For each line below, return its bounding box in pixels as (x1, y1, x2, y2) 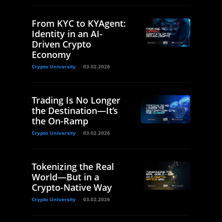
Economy (32, 49, 71, 61)
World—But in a (32, 171, 99, 183)
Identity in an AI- (32, 28, 103, 40)
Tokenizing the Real (32, 161, 114, 173)
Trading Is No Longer (32, 94, 120, 107)
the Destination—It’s (32, 105, 118, 117)
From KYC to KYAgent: (32, 17, 126, 30)
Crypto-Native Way (32, 181, 112, 194)
